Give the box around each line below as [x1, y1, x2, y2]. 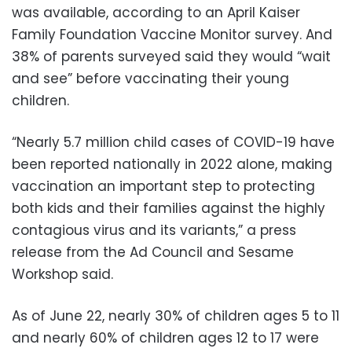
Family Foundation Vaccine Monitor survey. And [12, 25, 332, 45]
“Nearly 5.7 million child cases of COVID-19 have [12, 133, 335, 152]
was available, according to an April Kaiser [12, 3, 300, 23]
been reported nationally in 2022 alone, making [12, 155, 332, 174]
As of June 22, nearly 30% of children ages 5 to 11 [12, 306, 339, 326]
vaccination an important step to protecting [12, 177, 315, 196]
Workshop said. [12, 265, 113, 284]
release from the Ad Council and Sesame [12, 243, 294, 262]
